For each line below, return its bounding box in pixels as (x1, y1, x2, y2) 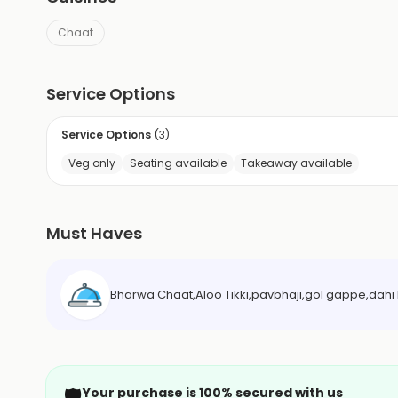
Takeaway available (241, 155, 352, 171)
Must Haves (46, 221, 142, 244)
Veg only (68, 155, 115, 171)
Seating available (130, 155, 227, 171)
